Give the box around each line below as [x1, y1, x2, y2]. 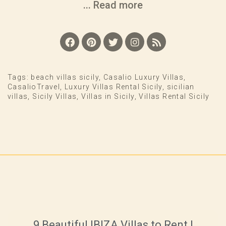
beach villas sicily [31, 73, 99, 82]
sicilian [166, 83, 195, 91]
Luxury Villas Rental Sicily [65, 83, 162, 91]
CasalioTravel [8, 83, 61, 91]
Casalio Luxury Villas [103, 73, 184, 82]
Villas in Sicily [81, 92, 135, 101]
